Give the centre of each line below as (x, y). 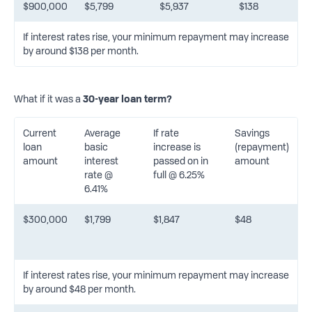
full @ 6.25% (179, 174)
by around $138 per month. (80, 50)
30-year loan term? (127, 99)
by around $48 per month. (79, 289)
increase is (177, 147)
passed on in (180, 161)
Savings (252, 133)
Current (39, 133)
